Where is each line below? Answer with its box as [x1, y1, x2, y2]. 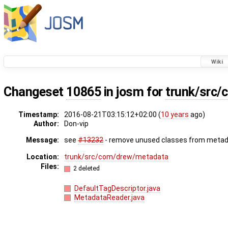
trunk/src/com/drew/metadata [64, 153, 168, 161]
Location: [26, 153, 59, 161]
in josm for [101, 84, 166, 100]
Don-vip [64, 120, 89, 128]
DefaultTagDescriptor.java [74, 184, 161, 192]
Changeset [4, 84, 67, 100]
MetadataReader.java [74, 193, 145, 202]
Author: [33, 120, 59, 128]
